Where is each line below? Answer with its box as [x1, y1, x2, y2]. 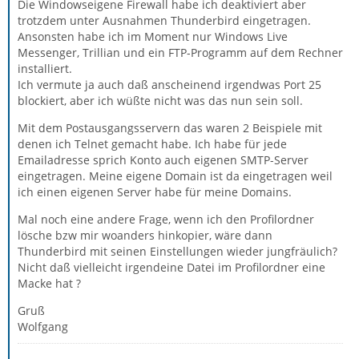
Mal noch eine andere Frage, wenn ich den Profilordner [18, 212, 314, 227]
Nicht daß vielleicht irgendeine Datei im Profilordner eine [18, 260, 325, 275]
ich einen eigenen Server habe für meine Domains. [18, 184, 292, 200]
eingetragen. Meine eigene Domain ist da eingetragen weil [18, 168, 333, 184]
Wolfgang [18, 319, 68, 334]
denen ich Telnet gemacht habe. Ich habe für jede [18, 136, 287, 151]
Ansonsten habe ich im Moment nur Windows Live [18, 29, 288, 44]
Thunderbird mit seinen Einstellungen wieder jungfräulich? [18, 244, 337, 259]
